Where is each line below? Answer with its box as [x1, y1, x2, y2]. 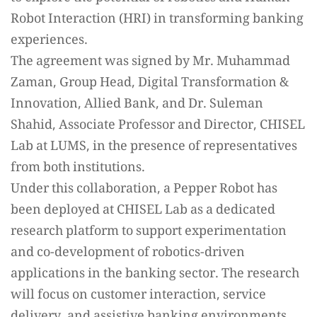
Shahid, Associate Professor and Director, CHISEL [11, 115, 305, 137]
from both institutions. [11, 157, 145, 179]
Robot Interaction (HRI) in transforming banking [11, 8, 304, 30]
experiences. [11, 30, 88, 52]
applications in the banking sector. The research [11, 263, 299, 285]
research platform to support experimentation [11, 221, 287, 243]
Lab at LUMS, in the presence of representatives [11, 136, 297, 158]
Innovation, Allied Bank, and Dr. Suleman [11, 93, 263, 115]
